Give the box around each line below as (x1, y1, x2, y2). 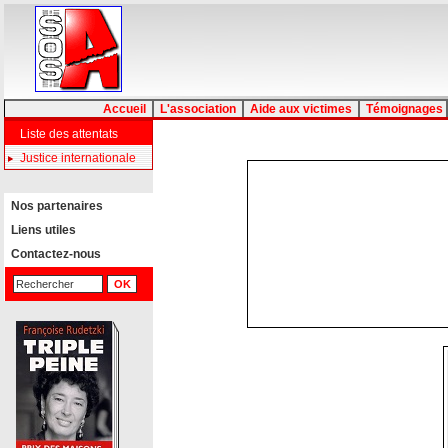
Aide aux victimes (244, 102, 358, 116)
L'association (154, 102, 242, 116)
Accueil (97, 102, 152, 116)
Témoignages (360, 102, 446, 116)
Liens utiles (5, 223, 76, 237)
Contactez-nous (5, 247, 101, 261)
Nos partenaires (5, 199, 103, 213)
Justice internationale (20, 151, 136, 165)
